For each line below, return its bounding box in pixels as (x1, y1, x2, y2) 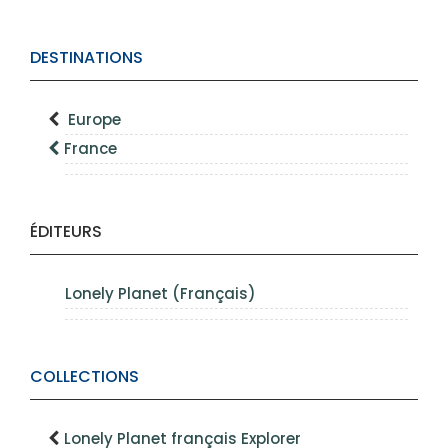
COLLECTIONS (30, 365, 139, 389)
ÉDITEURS (30, 220, 102, 244)
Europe (68, 109, 121, 131)
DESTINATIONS (30, 46, 143, 70)
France (64, 138, 117, 160)
